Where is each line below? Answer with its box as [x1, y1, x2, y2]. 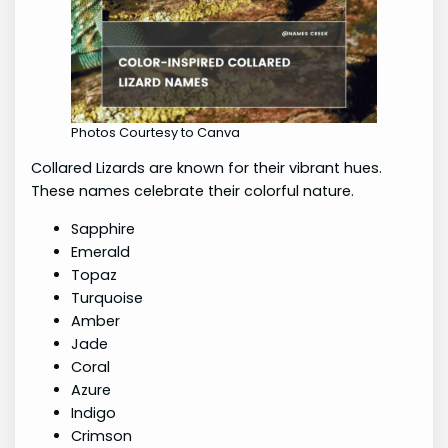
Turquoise [71, 287, 144, 308]
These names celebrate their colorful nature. [31, 181, 355, 202]
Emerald [71, 241, 131, 262]
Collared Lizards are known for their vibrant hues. [31, 158, 383, 179]
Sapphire [71, 218, 136, 239]
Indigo [71, 402, 117, 423]
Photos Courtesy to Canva [71, 122, 241, 142]
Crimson [71, 425, 133, 446]
